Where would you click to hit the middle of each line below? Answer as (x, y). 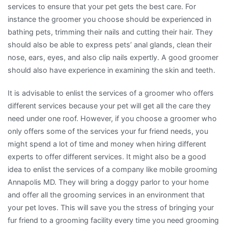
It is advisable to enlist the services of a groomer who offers (111, 93)
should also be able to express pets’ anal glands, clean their (110, 44)
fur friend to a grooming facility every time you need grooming (113, 220)
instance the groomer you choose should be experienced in (109, 19)
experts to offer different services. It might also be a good (107, 156)
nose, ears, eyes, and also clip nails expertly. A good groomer (113, 57)
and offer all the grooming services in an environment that (106, 194)
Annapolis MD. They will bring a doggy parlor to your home (108, 182)
